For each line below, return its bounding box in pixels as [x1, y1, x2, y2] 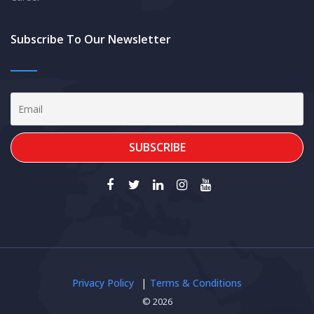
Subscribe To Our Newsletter [11, 32, 171, 47]
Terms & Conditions [150, 276, 242, 289]
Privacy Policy [72, 276, 134, 289]
